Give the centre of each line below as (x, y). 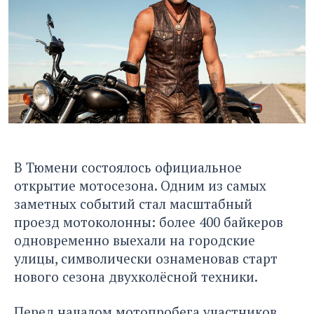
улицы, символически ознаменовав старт (146, 258)
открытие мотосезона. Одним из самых (140, 185)
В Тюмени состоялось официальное (128, 167)
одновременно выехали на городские (135, 240)
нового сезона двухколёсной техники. (136, 276)
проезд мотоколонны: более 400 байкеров (149, 221)
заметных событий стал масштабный (133, 203)
